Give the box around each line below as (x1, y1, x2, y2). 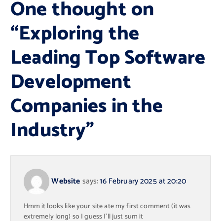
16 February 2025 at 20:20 (100, 175, 186, 188)
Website (51, 175, 80, 188)
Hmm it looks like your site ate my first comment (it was (23, 201, 191, 213)
